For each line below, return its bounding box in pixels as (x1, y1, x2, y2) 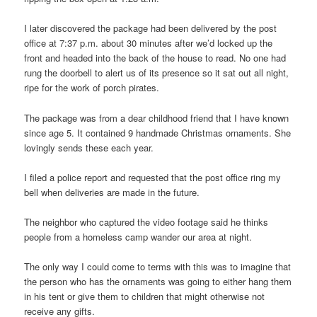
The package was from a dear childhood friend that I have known (24, 110, 289, 125)
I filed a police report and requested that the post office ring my (24, 170, 282, 184)
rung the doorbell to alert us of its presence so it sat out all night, (24, 66, 289, 80)
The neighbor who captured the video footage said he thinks (24, 214, 269, 229)
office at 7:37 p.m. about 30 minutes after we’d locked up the (24, 36, 273, 50)
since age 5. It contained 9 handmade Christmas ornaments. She (24, 125, 292, 139)
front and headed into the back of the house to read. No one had (24, 51, 287, 65)
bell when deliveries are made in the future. (24, 185, 200, 199)
